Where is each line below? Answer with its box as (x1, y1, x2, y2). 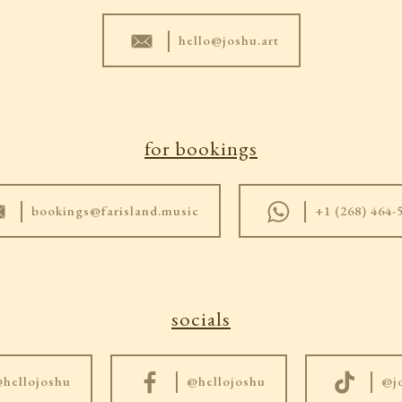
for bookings (144, 134, 258, 162)
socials (171, 304, 231, 332)
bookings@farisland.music (31, 201, 199, 219)
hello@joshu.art (178, 31, 279, 48)
